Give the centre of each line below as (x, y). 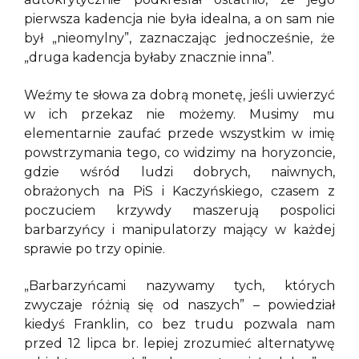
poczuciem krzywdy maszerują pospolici (179, 210)
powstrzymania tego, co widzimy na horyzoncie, (179, 152)
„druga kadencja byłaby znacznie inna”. (149, 58)
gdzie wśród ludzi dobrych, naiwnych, (179, 171)
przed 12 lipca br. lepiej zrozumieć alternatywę (179, 344)
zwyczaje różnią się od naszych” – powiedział (179, 305)
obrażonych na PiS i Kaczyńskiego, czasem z (179, 191)
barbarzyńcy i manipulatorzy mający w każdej (179, 229)
